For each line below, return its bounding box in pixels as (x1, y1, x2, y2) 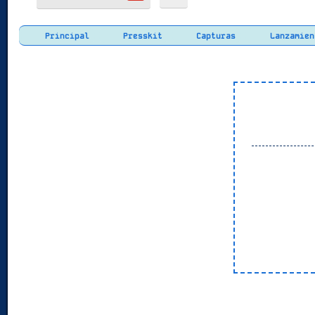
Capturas (191, 30, 236, 41)
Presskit (118, 30, 163, 41)
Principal (40, 30, 90, 41)
